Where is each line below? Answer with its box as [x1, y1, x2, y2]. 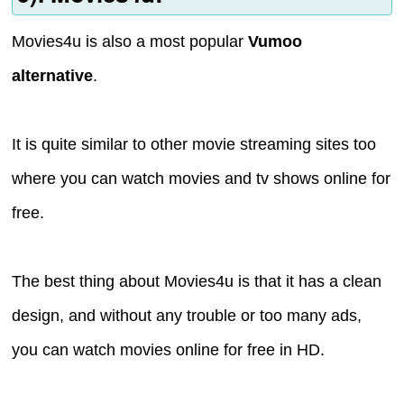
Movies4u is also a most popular [12, 32, 249, 51]
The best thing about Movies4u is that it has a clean [12, 272, 382, 291]
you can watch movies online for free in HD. [12, 341, 326, 360]
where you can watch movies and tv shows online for [12, 170, 391, 188]
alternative [12, 67, 94, 86]
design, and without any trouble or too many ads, [12, 307, 363, 326]
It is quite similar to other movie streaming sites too [12, 135, 377, 154]
